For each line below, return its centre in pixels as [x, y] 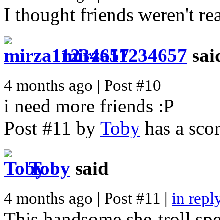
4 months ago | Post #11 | [88, 199]
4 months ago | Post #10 [82, 85]
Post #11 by [52, 128]
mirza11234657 [124, 55]
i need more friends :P [89, 106]
